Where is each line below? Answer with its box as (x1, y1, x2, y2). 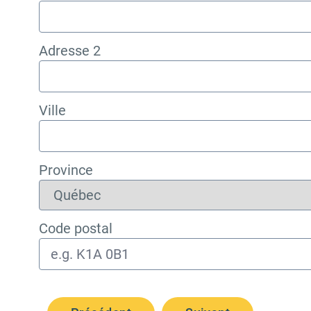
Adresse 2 (39, 42, 101, 59)
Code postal (39, 220, 112, 237)
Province (39, 162, 93, 178)
